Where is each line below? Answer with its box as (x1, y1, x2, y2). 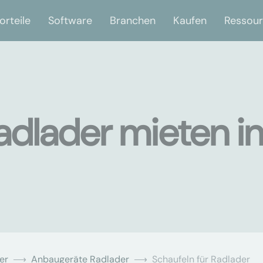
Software (48, 13, 92, 28)
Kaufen (173, 13, 207, 28)
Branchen (110, 13, 156, 28)
